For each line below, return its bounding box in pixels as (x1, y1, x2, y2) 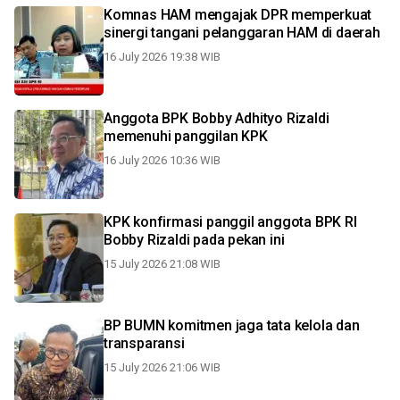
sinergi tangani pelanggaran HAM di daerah (104, 24, 380, 41)
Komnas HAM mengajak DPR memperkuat (104, 6, 372, 23)
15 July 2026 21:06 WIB (104, 361, 221, 374)
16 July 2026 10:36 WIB (104, 154, 221, 167)
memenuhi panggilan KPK (104, 128, 268, 145)
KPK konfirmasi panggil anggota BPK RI (104, 213, 357, 230)
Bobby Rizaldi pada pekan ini (104, 231, 285, 248)
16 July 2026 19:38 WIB (104, 50, 221, 63)
